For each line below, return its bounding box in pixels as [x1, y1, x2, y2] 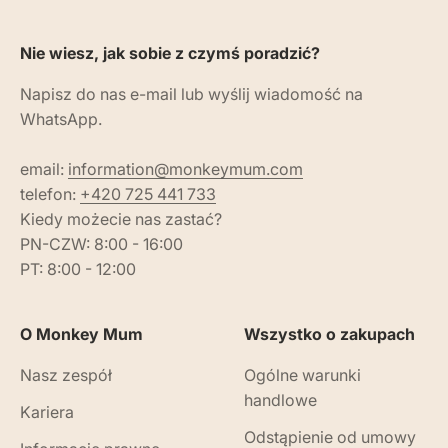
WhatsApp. [20, 109, 102, 130]
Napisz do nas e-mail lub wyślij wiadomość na [20, 84, 363, 105]
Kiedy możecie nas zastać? [20, 209, 222, 230]
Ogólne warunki [244, 365, 361, 386]
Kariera [20, 402, 74, 423]
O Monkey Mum [20, 324, 143, 345]
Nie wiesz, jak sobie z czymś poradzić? [20, 43, 320, 64]
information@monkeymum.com [68, 159, 303, 180]
